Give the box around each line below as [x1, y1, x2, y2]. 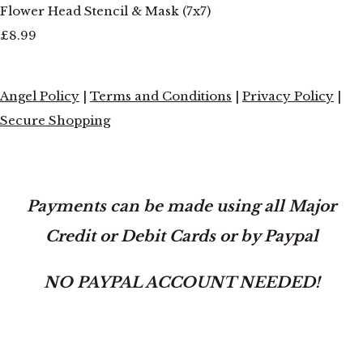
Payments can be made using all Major [27, 196, 336, 216]
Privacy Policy [242, 88, 334, 104]
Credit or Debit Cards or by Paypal [45, 226, 318, 246]
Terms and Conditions [90, 88, 232, 104]
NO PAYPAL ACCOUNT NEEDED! [43, 272, 320, 292]
